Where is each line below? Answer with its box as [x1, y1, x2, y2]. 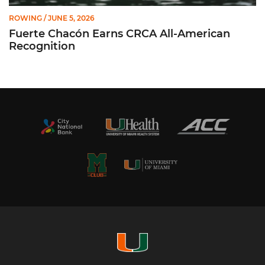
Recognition [9, 39, 75, 53]
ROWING [9, 13, 42, 22]
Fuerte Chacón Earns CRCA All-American [9, 27, 230, 40]
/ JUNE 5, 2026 [42, 13, 95, 22]
